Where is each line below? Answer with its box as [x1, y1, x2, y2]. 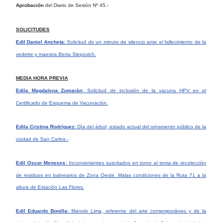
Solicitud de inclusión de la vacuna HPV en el [84, 87, 207, 93]
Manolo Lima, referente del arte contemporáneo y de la [69, 208, 207, 214]
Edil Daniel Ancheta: [16, 39, 65, 45]
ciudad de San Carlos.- [16, 136, 68, 142]
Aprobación [16, 2, 45, 8]
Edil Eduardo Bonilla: [16, 208, 69, 214]
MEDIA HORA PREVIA [16, 75, 68, 81]
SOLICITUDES [16, 26, 50, 32]
